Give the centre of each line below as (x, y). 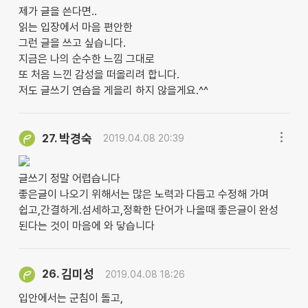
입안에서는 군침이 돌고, (70, 298)
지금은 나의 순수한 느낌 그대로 (86, 58)
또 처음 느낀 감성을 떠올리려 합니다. (99, 74)
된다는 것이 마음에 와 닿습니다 (86, 226)
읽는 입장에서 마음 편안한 (75, 27)
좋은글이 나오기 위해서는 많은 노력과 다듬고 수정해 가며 (143, 195)
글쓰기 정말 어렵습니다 (69, 179)
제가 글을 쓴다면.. (57, 11)
